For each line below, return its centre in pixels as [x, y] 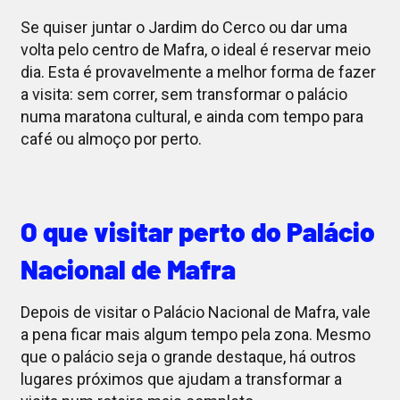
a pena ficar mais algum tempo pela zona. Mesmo [195, 335]
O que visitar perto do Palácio [197, 232]
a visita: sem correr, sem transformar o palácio [183, 95]
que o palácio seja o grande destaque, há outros [188, 357]
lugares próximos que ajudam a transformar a [181, 379]
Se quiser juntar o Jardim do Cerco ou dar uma [183, 28]
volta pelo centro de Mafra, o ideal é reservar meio [195, 50]
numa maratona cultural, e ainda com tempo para [192, 117]
